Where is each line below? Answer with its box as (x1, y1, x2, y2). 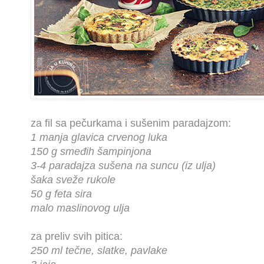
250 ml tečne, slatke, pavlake (31, 245, 167, 257)
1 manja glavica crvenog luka (31, 131, 167, 144)
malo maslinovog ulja (31, 202, 130, 214)
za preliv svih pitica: (31, 230, 123, 243)
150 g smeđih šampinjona (31, 146, 151, 158)
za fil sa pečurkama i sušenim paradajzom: (31, 117, 231, 130)
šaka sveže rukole (31, 174, 115, 186)
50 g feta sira (31, 188, 92, 200)
